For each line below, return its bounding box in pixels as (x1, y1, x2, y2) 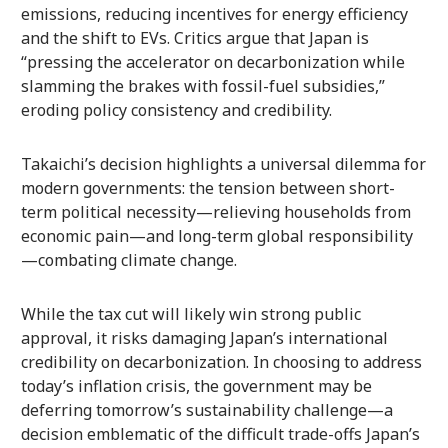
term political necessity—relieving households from (20, 200, 411, 223)
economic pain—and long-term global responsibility (20, 224, 413, 247)
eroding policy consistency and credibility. (20, 98, 332, 121)
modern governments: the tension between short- (20, 176, 395, 199)
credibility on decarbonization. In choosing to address (20, 350, 422, 373)
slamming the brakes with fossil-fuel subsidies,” (20, 74, 385, 97)
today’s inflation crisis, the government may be (20, 374, 372, 397)
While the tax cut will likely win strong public (20, 302, 361, 325)
